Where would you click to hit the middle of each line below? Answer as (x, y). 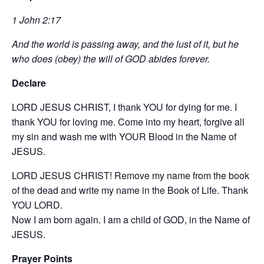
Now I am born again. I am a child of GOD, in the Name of (131, 220)
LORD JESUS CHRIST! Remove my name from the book (131, 176)
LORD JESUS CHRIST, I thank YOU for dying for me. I (124, 107)
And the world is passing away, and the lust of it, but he (125, 44)
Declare (29, 83)
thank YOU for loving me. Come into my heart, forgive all (128, 122)
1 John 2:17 (36, 20)
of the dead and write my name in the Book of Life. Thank (130, 190)
